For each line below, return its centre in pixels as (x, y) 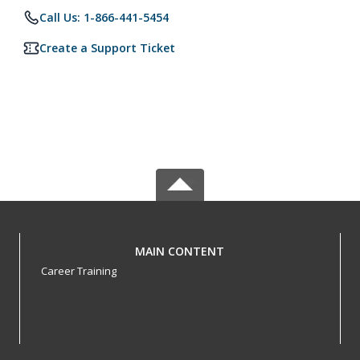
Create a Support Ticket (107, 48)
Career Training (78, 271)
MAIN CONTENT (180, 251)
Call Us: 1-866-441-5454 (104, 17)
